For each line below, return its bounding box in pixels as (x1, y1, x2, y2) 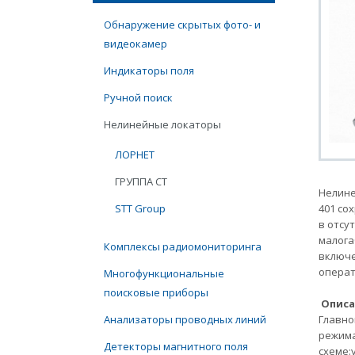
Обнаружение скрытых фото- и (104, 17, 261, 32)
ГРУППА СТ (115, 174, 167, 189)
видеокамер (104, 36, 167, 51)
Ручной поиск (104, 90, 173, 105)
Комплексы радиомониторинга (104, 239, 261, 254)
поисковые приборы (104, 285, 208, 300)
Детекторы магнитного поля (104, 339, 248, 353)
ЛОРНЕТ (115, 147, 155, 162)
